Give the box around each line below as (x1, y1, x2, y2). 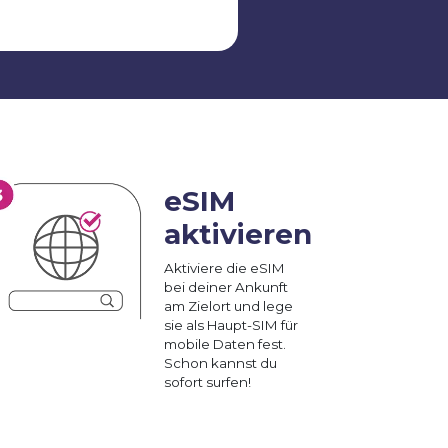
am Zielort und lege (164, 297, 293, 314)
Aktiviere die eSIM (164, 259, 285, 276)
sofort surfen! (164, 373, 251, 390)
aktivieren (164, 216, 312, 251)
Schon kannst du (164, 354, 277, 371)
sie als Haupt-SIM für (164, 316, 298, 333)
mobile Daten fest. (164, 335, 286, 352)
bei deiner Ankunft (164, 278, 288, 295)
